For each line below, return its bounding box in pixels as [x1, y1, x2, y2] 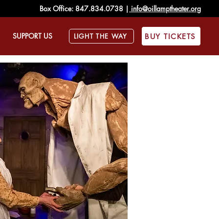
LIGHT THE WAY [73, 32, 128, 41]
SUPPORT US [13, 31, 52, 41]
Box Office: [40, 4, 75, 13]
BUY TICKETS [145, 31, 196, 41]
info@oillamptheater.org [129, 4, 201, 13]
